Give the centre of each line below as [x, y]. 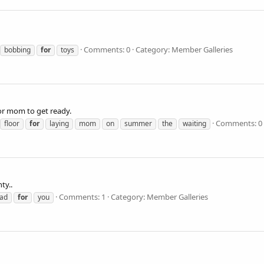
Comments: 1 [82, 197]
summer [138, 123]
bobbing [17, 49]
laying [59, 123]
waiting [194, 123]
